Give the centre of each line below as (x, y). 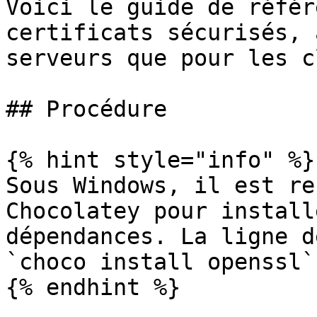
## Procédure (86, 109)
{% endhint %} (93, 287)
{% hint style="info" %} (160, 160)
